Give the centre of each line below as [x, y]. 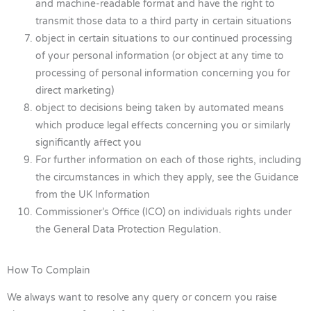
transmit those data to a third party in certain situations [164, 21]
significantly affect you [89, 142]
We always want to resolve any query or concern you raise [142, 298]
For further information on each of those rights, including [169, 160]
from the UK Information [93, 194]
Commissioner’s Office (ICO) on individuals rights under [164, 212]
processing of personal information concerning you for [163, 73]
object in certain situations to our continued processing [164, 38]
